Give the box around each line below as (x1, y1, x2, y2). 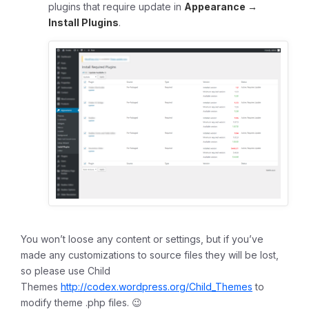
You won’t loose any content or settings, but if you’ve (21, 232, 263, 245)
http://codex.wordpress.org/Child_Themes (61, 280, 252, 292)
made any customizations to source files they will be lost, (21, 248, 279, 261)
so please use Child (21, 264, 110, 277)
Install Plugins (48, 17, 119, 29)
